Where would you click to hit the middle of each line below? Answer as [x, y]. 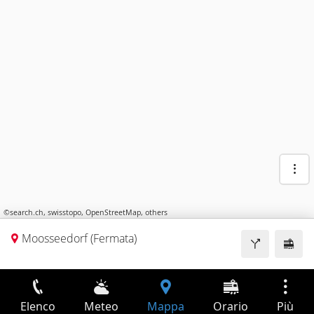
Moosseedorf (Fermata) [79, 238]
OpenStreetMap [113, 213]
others [156, 213]
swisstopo [64, 213]
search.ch [27, 213]
